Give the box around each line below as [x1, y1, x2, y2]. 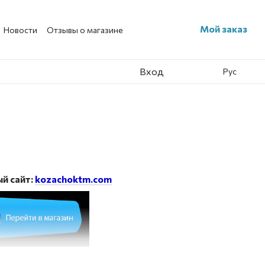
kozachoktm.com [35, 173, 112, 185]
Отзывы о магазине [47, 24, 123, 35]
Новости [4, 24, 37, 35]
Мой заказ [199, 23, 247, 34]
